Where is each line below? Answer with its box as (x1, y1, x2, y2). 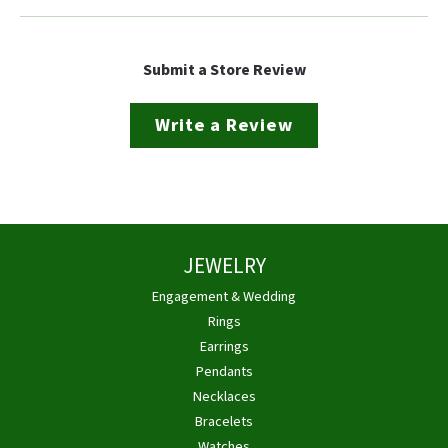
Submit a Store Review (142, 58, 306, 81)
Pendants (195, 360, 253, 382)
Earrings (199, 335, 249, 357)
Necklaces (192, 385, 256, 407)
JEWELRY (182, 250, 266, 282)
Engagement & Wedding (152, 285, 296, 307)
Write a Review (155, 111, 293, 138)
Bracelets (195, 410, 253, 432)
